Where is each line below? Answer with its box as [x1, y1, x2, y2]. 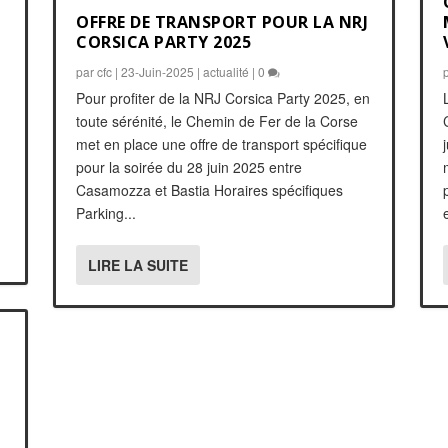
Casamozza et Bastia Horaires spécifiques [76, 179, 344, 200]
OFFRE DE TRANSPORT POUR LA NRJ [76, 10, 369, 33]
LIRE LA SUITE [88, 254, 189, 275]
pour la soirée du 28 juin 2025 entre [76, 156, 303, 177]
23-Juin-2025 [121, 62, 195, 80]
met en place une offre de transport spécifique [76, 133, 368, 154]
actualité [203, 62, 250, 80]
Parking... [76, 202, 137, 223]
